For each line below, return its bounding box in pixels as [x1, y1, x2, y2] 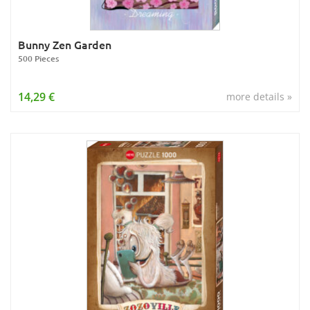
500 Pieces [18, 53, 59, 64]
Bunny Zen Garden [18, 37, 111, 52]
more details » [226, 90, 292, 103]
